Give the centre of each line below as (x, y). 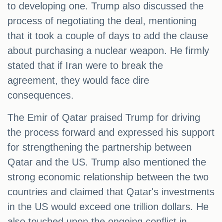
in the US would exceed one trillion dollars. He (108, 207)
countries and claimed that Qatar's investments (111, 192)
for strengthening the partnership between (100, 147)
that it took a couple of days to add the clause (108, 36)
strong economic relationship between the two (108, 177)
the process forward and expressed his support (111, 133)
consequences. (41, 95)
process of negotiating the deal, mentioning (102, 21)
